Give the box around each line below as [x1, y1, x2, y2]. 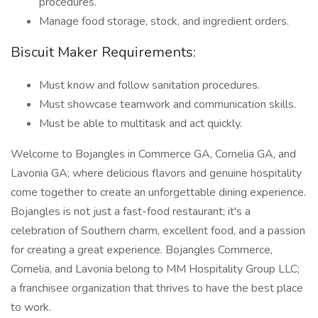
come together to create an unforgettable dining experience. [11, 185, 306, 200]
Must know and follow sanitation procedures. [39, 77, 260, 93]
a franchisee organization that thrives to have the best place [11, 280, 303, 296]
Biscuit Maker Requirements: [11, 43, 196, 62]
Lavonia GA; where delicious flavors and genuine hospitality [11, 165, 302, 181]
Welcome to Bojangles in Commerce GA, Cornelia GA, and [11, 146, 296, 162]
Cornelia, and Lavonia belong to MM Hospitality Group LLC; [11, 261, 300, 277]
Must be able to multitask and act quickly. [39, 116, 242, 131]
